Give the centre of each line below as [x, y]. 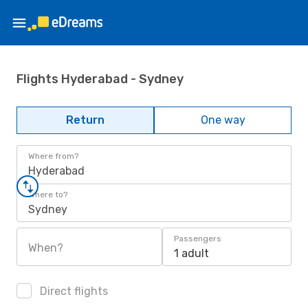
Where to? [48, 195]
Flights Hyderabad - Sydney [100, 79]
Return [85, 120]
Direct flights [73, 291]
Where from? [53, 156]
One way [223, 120]
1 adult [191, 253]
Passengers [198, 239]
